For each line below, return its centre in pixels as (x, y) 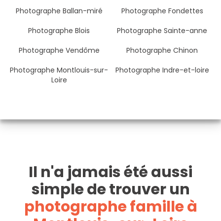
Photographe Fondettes (162, 11)
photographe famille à (110, 207)
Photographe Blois (59, 31)
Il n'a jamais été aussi (110, 172)
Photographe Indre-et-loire (162, 70)
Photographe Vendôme (59, 50)
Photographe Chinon (162, 50)
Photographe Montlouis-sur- (59, 70)
